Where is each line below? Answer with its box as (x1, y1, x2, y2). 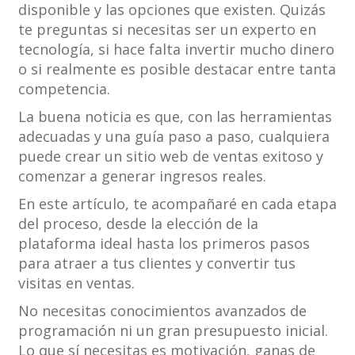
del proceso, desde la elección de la (17, 214, 258, 234)
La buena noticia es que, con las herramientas (17, 107, 332, 127)
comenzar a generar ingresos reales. (17, 166, 266, 186)
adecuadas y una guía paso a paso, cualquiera (17, 127, 330, 147)
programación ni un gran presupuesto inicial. (17, 321, 328, 341)
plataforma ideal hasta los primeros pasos (17, 234, 310, 254)
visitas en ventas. (17, 273, 135, 293)
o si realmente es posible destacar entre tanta (17, 59, 336, 79)
